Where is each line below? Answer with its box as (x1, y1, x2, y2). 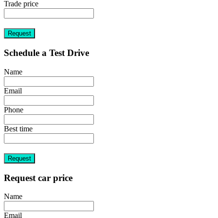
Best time (4, 124, 33, 133)
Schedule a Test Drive (4, 48, 89, 58)
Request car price (4, 172, 73, 183)
